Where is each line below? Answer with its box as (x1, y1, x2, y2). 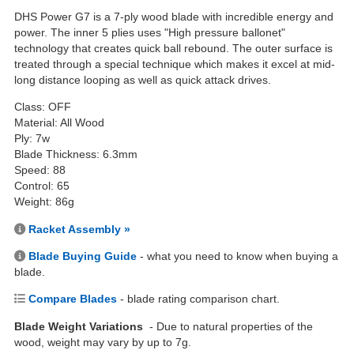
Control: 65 (14, 179, 70, 193)
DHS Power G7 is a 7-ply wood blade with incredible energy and (14, 9, 333, 23)
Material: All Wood (14, 116, 104, 130)
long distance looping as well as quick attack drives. (14, 73, 271, 86)
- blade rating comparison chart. (117, 292, 280, 306)
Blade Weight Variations (14, 319, 146, 333)
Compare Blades (28, 292, 117, 306)
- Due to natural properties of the (146, 319, 313, 333)
